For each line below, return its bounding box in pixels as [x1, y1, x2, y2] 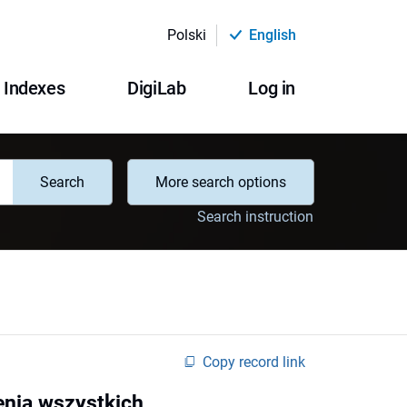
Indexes [3, 77, 65, 99]
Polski [166, 26, 206, 44]
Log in [248, 77, 295, 99]
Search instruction [197, 207, 313, 225]
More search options [155, 174, 286, 191]
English [249, 26, 296, 44]
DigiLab [127, 77, 186, 99]
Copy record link [203, 352, 305, 371]
